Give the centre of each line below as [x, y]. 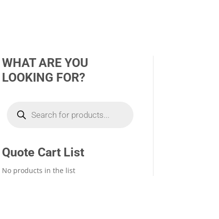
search [18, 111]
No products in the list [39, 170]
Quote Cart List [43, 152]
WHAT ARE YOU [45, 63]
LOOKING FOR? [44, 77]
